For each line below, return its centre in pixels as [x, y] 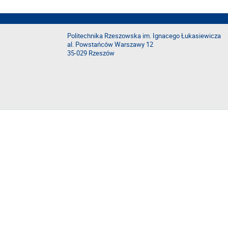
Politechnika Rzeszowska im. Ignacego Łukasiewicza [144, 36]
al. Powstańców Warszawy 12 [110, 45]
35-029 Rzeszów [91, 53]
